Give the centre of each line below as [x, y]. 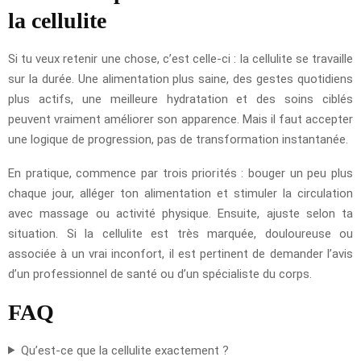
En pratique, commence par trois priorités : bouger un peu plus [180, 173]
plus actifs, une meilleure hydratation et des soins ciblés [180, 99]
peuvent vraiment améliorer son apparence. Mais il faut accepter [180, 119]
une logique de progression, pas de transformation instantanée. [178, 139]
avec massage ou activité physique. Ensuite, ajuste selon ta [180, 213]
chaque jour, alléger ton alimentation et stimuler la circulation [180, 193]
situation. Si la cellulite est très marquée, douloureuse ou [180, 233]
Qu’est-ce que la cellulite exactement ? [124, 350]
